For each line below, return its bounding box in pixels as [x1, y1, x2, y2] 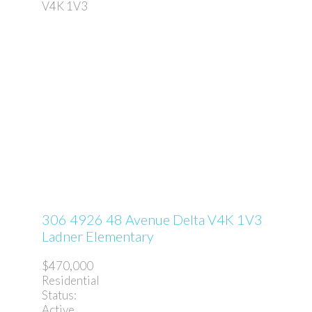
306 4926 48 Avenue [42, 210, 173, 228]
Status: [42, 287, 77, 302]
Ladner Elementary [42, 227, 154, 244]
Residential [42, 272, 100, 288]
